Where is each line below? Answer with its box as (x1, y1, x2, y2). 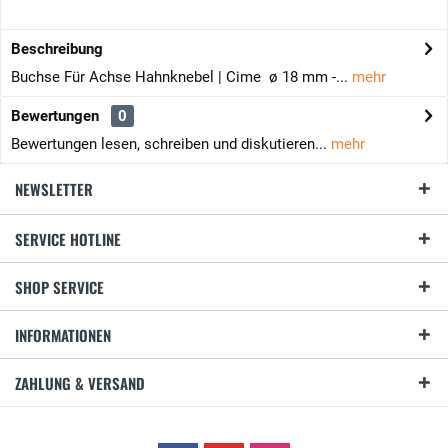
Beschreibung (11, 40, 103, 58)
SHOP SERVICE (15, 276, 104, 298)
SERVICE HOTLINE (15, 228, 121, 250)
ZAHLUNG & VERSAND (15, 372, 145, 394)
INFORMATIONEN (15, 324, 111, 346)
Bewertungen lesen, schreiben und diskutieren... (11, 135, 327, 153)
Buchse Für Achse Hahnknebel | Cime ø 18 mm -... (11, 68, 348, 86)
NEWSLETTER (15, 178, 93, 200)
